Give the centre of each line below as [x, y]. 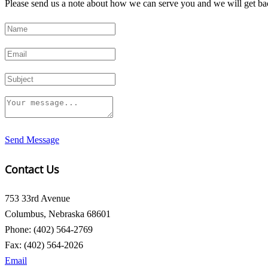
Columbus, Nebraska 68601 [58, 214]
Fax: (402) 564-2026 [44, 245]
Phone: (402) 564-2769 [49, 230]
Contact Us [32, 170]
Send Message [32, 140]
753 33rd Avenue [37, 199]
